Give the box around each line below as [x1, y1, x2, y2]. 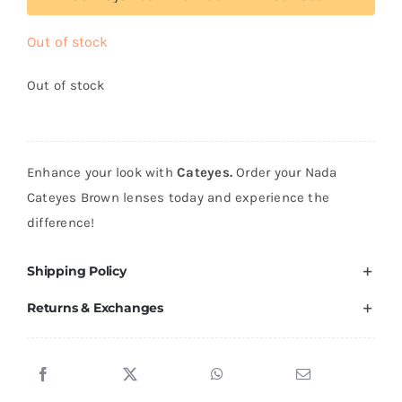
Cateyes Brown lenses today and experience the [26, 188, 330, 205]
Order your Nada [236, 163, 337, 180]
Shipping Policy [26, 262, 127, 279]
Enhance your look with [26, 163, 173, 180]
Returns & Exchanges [26, 299, 163, 316]
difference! [26, 214, 95, 231]
